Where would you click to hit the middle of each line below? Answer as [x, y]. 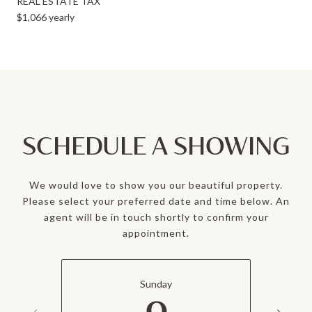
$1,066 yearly [46, 17]
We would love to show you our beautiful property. [156, 185]
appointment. [156, 233]
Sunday [156, 284]
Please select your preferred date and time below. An [156, 201]
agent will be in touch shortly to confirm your [156, 217]
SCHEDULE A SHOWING [156, 145]
